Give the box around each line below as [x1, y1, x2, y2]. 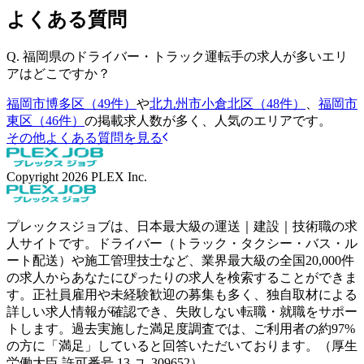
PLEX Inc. [88, 169, 147, 184]
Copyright [6, 169, 62, 184]
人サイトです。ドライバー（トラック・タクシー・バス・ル [6, 236, 357, 250]
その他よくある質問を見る [6, 130, 162, 145]
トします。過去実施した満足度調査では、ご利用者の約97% [6, 321, 355, 336]
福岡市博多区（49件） [6, 96, 136, 110]
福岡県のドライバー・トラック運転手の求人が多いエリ [23, 49, 348, 63]
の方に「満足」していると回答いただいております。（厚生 [6, 338, 357, 353]
